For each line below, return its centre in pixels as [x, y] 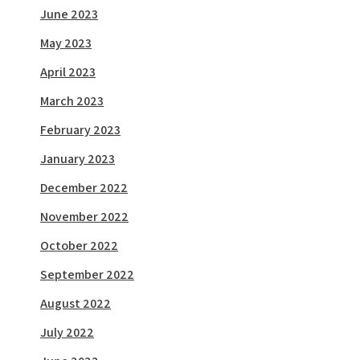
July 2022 [67, 333]
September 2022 [87, 275]
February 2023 [80, 130]
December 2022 [84, 188]
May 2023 [66, 43]
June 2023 [69, 14]
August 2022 [76, 304]
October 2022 [79, 246]
